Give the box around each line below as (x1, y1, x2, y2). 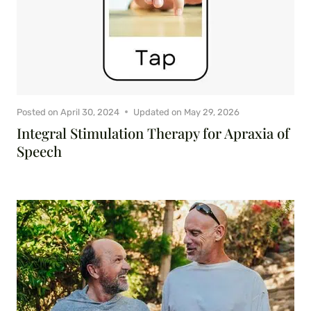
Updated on (133, 106, 183, 117)
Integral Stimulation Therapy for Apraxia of (17, 123, 289, 142)
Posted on (17, 106, 58, 117)
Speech (17, 141, 62, 160)
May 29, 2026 (184, 106, 240, 117)
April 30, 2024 (60, 106, 120, 117)
